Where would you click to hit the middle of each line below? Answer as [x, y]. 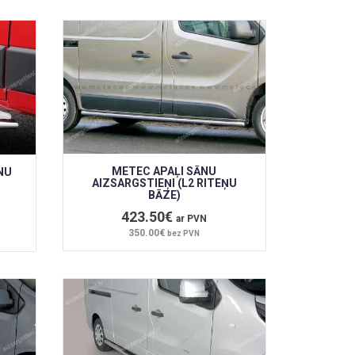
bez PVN [184, 234]
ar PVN [192, 219]
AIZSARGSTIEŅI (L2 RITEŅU [164, 183]
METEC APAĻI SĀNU [164, 172]
